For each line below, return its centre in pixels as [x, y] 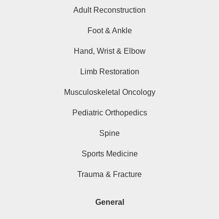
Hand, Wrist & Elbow [109, 51]
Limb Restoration [109, 72]
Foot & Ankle [109, 31]
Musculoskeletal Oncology [109, 92]
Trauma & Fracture [109, 175]
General [109, 202]
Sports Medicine [109, 154]
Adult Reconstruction [109, 10]
